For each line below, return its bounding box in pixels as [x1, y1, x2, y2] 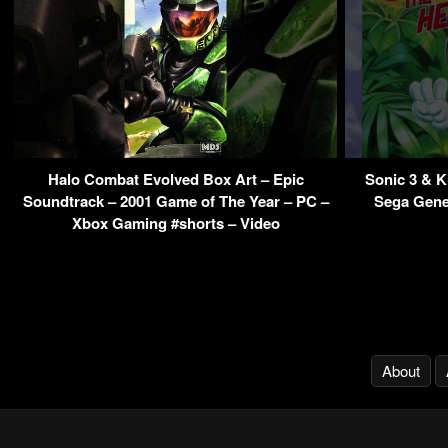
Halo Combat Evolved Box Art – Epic [47, 168, 304, 191]
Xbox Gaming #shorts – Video [71, 212, 280, 235]
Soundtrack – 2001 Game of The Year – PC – [22, 190, 329, 213]
